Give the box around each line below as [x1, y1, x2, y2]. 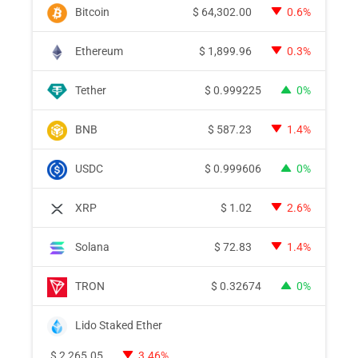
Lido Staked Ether [75, 319, 162, 332]
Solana [75, 241, 109, 254]
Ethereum [75, 45, 123, 58]
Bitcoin [75, 6, 109, 19]
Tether [75, 84, 106, 97]
